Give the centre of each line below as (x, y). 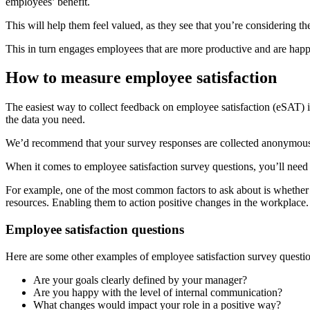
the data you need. (45, 120)
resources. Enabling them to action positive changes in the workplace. (157, 203)
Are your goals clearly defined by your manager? (140, 280)
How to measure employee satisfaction (141, 78)
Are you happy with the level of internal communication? (158, 292)
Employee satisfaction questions (95, 230)
